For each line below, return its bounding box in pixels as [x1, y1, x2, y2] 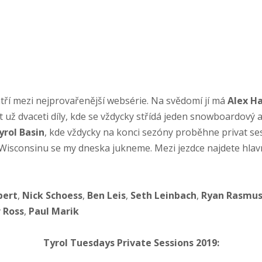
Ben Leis [87, 189, 126, 202]
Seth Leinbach [130, 189, 196, 202]
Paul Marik [28, 205, 79, 218]
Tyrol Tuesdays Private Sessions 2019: [43, 236, 219, 250]
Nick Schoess [22, 189, 82, 202]
